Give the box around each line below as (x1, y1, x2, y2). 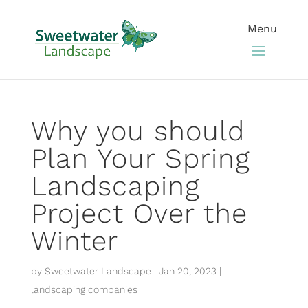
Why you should (30, 115, 245, 147)
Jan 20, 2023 (158, 265, 217, 276)
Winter (30, 225, 118, 257)
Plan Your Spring (30, 142, 250, 175)
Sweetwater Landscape (44, 265, 151, 276)
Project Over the (30, 197, 247, 230)
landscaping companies (30, 284, 137, 295)
